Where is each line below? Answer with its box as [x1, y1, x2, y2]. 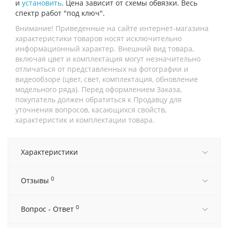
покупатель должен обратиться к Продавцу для [15, 95, 182, 105]
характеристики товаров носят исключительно [15, 34, 182, 44]
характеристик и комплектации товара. [15, 115, 155, 125]
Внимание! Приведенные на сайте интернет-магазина [15, 23, 209, 34]
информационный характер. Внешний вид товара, [15, 44, 194, 54]
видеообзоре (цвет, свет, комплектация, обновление [15, 74, 198, 84]
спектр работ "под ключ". [15, 8, 105, 18]
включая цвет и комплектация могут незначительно [15, 54, 201, 64]
